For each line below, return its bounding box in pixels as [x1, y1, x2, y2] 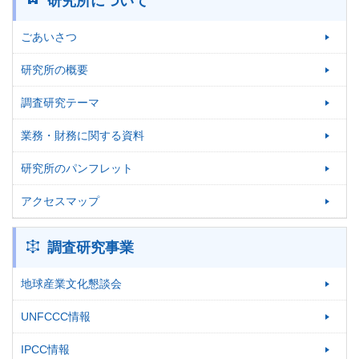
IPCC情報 [21, 343, 70, 357]
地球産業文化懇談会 [21, 277, 122, 291]
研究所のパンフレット [21, 162, 133, 175]
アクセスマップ [21, 195, 99, 208]
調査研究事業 [47, 240, 134, 256]
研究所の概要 [21, 63, 88, 77]
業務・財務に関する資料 [21, 129, 144, 143]
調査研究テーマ [21, 96, 99, 110]
